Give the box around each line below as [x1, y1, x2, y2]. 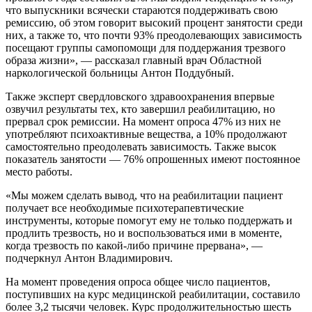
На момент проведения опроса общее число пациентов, [6, 275, 270, 288]
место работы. [6, 165, 72, 178]
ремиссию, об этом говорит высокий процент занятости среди [6, 16, 303, 29]
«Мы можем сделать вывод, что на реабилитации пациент [6, 189, 283, 201]
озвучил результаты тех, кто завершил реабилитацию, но [6, 102, 275, 115]
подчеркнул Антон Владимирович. [6, 251, 173, 264]
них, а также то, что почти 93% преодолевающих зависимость [6, 29, 302, 41]
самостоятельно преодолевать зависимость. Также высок [6, 140, 276, 153]
